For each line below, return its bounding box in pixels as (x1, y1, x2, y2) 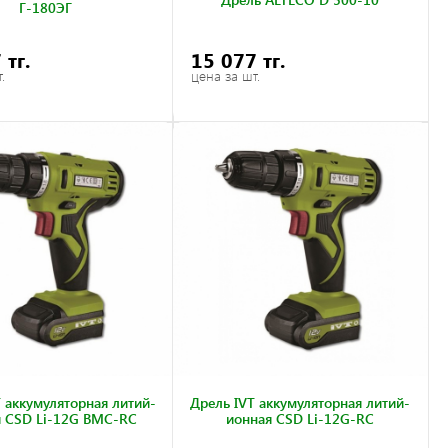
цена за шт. (191, 65, 261, 85)
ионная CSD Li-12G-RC (226, 409, 375, 429)
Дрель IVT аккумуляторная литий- (190, 393, 411, 413)
